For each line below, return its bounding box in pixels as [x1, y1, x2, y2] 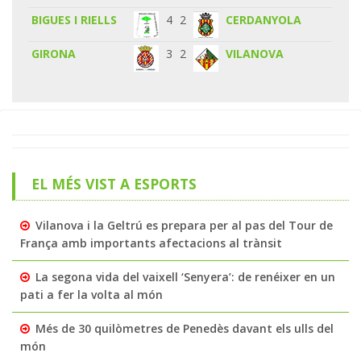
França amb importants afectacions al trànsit [20, 234, 282, 251]
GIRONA [31, 45, 77, 61]
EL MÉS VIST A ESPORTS [31, 173, 197, 193]
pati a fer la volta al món [20, 286, 163, 302]
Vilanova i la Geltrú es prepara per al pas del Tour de [35, 217, 333, 233]
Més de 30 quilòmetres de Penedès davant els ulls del [35, 320, 334, 336]
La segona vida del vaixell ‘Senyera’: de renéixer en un [35, 268, 335, 284]
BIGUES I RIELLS [31, 11, 118, 27]
